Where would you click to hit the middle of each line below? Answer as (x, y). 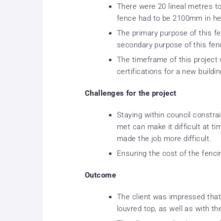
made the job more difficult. (164, 139)
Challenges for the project (131, 93)
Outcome (101, 175)
